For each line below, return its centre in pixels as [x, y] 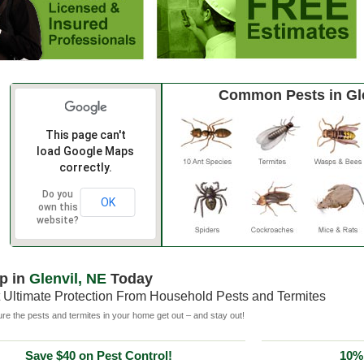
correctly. [85, 167]
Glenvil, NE [67, 279]
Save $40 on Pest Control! [99, 355]
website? [58, 220]
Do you [58, 194]
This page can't [85, 135]
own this [58, 207]
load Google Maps [85, 151]
